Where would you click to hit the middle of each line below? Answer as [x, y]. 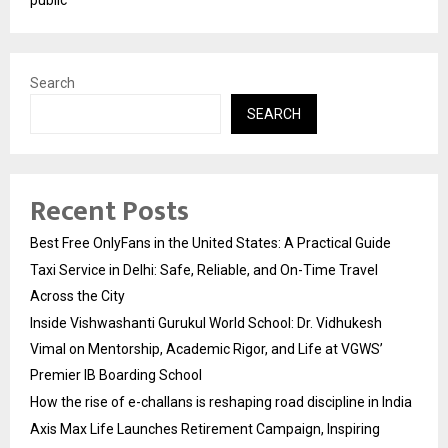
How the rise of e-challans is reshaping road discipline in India [221, 401]
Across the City [77, 295]
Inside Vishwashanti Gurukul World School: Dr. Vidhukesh [206, 322]
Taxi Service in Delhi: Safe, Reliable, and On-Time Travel [204, 269]
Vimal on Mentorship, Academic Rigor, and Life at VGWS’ [206, 348]
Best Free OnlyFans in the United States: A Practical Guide [210, 242]
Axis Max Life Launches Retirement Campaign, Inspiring [205, 428]
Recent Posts [109, 211]
